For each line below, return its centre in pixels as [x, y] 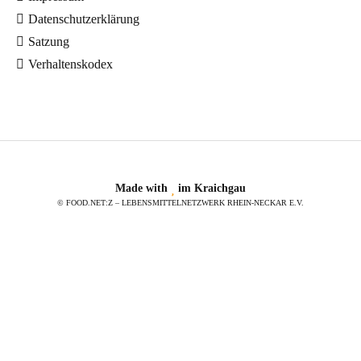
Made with [143, 188]
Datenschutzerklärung [84, 19]
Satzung [49, 41]
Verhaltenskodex [71, 64]
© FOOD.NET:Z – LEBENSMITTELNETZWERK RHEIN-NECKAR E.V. [180, 203]
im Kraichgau [210, 188]
